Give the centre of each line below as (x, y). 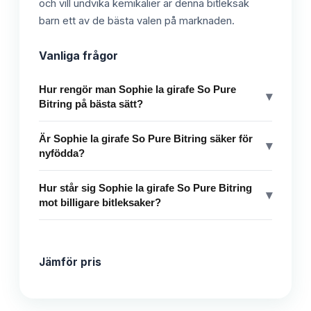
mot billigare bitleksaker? (100, 202)
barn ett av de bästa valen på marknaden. (137, 20)
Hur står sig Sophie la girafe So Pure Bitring (145, 187)
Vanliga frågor (78, 55)
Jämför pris (70, 262)
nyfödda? (62, 153)
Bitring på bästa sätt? (91, 103)
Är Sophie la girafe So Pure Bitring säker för (146, 138)
